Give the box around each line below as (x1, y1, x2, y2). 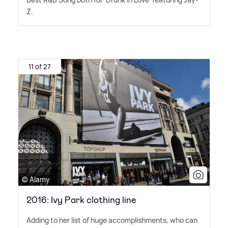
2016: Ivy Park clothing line (26, 194, 136, 207)
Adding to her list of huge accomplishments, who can (26, 215, 197, 225)
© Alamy (22, 175, 50, 185)
